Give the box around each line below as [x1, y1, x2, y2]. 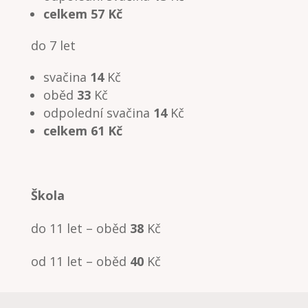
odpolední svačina [43, 104, 153, 121]
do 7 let [30, 36, 76, 54]
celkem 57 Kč [43, 5, 122, 22]
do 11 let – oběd [30, 219, 130, 236]
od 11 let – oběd [30, 252, 130, 269]
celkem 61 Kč [43, 122, 122, 139]
